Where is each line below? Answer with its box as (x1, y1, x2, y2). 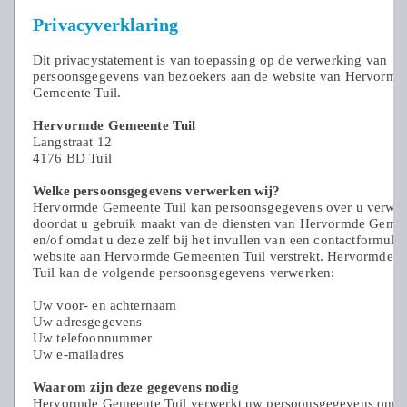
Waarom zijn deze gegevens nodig (33, 379, 239, 394)
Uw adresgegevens (33, 313, 143, 329)
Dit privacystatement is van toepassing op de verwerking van (33, 52, 387, 67)
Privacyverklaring (33, 15, 179, 35)
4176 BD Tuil (33, 150, 112, 165)
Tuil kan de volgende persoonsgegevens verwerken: (33, 264, 335, 280)
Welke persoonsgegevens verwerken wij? (33, 183, 281, 198)
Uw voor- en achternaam (33, 297, 177, 313)
